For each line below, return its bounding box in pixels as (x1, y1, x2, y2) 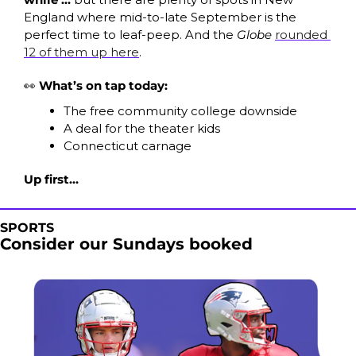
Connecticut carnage (64, 138, 195, 153)
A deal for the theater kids (64, 121, 220, 136)
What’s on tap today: (39, 78, 168, 93)
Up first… (24, 172, 79, 187)
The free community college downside (64, 103, 297, 118)
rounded (275, 27, 327, 42)
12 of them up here (24, 44, 139, 60)
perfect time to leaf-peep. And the (24, 27, 237, 42)
